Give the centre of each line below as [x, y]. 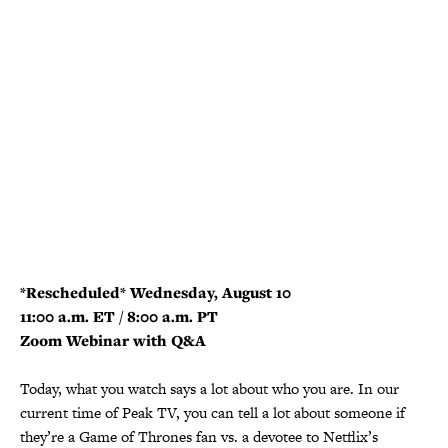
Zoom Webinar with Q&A [113, 340]
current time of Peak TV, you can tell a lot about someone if [212, 412]
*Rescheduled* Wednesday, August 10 [155, 292]
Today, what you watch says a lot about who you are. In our [209, 388]
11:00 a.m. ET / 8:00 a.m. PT [119, 316]
